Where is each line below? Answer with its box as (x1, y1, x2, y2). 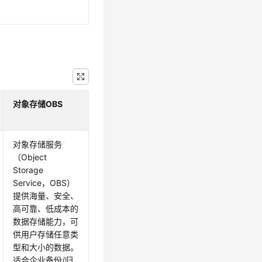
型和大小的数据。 (13, 242, 79, 253)
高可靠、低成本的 (13, 204, 79, 214)
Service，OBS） (13, 178, 75, 188)
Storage (13, 165, 44, 175)
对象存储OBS (13, 99, 63, 109)
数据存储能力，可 (13, 216, 79, 227)
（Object (13, 152, 47, 163)
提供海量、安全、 (13, 191, 79, 201)
